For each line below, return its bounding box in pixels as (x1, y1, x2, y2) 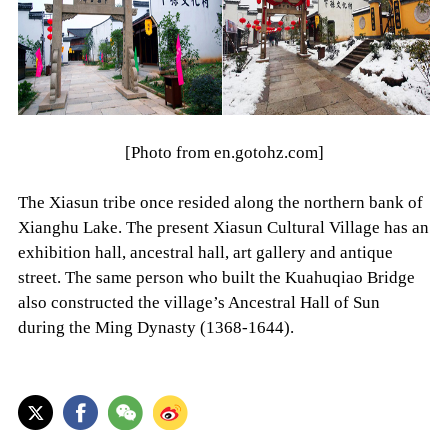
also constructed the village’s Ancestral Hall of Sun (17, 293, 380, 313)
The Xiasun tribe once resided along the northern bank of (17, 193, 423, 213)
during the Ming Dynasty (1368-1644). (17, 318, 294, 338)
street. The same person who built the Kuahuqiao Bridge (17, 268, 415, 288)
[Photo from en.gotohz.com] (124, 143, 324, 163)
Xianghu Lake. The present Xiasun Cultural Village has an (17, 218, 429, 238)
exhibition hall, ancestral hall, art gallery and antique (17, 243, 393, 263)
